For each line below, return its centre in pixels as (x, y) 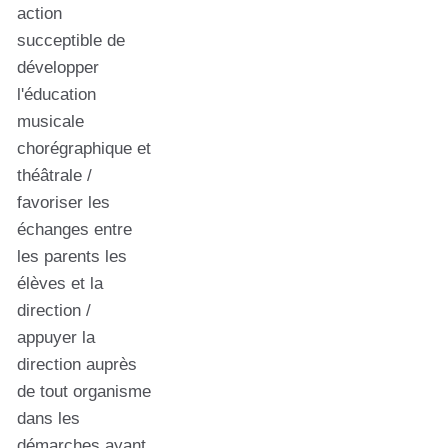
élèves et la (60, 283)
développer (58, 67)
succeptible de (71, 40)
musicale (50, 121)
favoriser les (63, 202)
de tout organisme (84, 391)
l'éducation (56, 94)
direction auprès (77, 364)
